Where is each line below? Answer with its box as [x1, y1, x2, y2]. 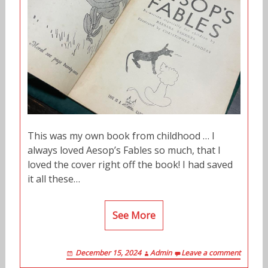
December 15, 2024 [75, 248, 142, 258]
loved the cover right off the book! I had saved [27, 158, 233, 172]
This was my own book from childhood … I [27, 129, 215, 143]
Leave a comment [181, 248, 241, 258]
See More [112, 209, 156, 223]
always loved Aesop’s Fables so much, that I [27, 144, 221, 157]
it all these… [27, 172, 80, 186]
